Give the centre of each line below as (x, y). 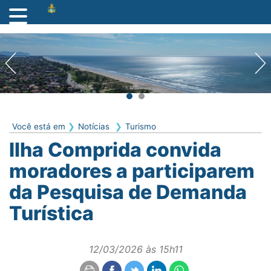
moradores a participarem (132, 171)
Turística (51, 213)
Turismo (141, 126)
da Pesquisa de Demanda (128, 192)
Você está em (40, 126)
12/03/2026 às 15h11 (135, 249)
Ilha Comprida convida (115, 149)
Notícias (94, 126)
